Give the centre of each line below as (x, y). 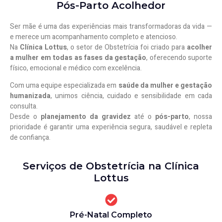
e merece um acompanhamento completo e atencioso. (94, 37)
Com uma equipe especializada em (64, 86)
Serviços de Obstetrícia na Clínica (111, 166)
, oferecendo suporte (179, 57)
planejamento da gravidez (86, 117)
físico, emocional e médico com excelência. (76, 68)
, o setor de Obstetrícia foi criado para (127, 47)
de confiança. (30, 138)
